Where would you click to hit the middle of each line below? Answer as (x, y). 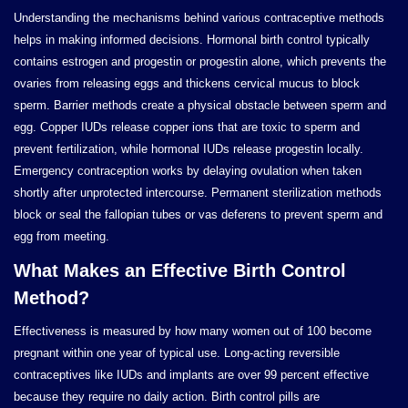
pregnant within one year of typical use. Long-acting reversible (177, 353)
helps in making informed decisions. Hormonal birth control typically (192, 40)
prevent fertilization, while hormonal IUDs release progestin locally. (189, 149)
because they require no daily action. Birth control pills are (167, 397)
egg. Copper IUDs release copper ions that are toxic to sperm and (187, 127)
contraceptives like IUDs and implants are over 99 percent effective (191, 375)
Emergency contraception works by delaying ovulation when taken (188, 171)
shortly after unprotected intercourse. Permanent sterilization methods (198, 193)
